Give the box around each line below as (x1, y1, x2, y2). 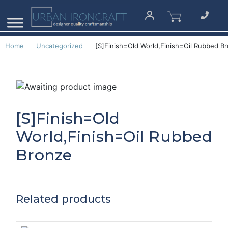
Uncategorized (36, 42, 83, 50)
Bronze (16, 146, 72, 165)
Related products (16, 192, 111, 206)
